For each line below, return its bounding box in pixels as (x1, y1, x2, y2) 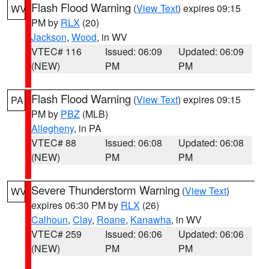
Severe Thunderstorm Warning (31, 182, 180, 198)
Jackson (31, 30, 67, 44)
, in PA (74, 121, 101, 135)
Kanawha (130, 213, 171, 226)
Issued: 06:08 (104, 136, 162, 150)
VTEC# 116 (31, 44, 82, 58)
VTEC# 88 (31, 136, 76, 150)
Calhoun (31, 213, 68, 226)
